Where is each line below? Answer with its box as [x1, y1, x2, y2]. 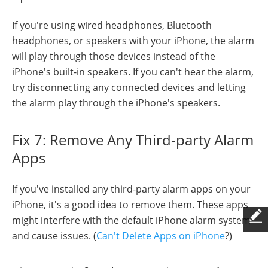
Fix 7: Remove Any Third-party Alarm [12, 130, 254, 150]
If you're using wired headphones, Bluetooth [12, 19, 212, 32]
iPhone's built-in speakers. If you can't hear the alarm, [12, 65, 254, 79]
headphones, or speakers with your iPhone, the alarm [12, 34, 254, 48]
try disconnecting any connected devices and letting [12, 81, 246, 95]
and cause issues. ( [12, 229, 96, 243]
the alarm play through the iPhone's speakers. [12, 96, 220, 110]
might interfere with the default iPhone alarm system [12, 214, 251, 227]
